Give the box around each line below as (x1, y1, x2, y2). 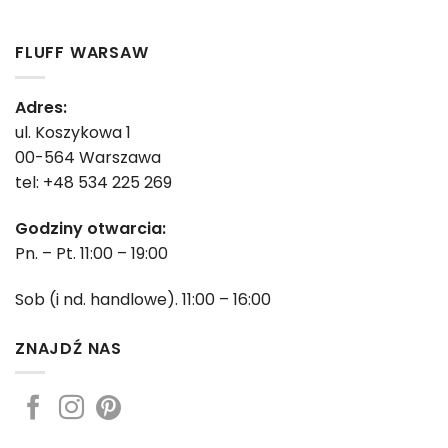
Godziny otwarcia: (15, 216, 166, 240)
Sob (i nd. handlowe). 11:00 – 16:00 (15, 287, 271, 311)
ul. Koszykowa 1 (15, 120, 131, 144)
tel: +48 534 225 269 (15, 170, 172, 194)
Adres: (15, 95, 67, 119)
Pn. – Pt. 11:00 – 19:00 (15, 241, 168, 265)
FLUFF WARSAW (15, 41, 149, 65)
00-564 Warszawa (15, 145, 161, 169)
